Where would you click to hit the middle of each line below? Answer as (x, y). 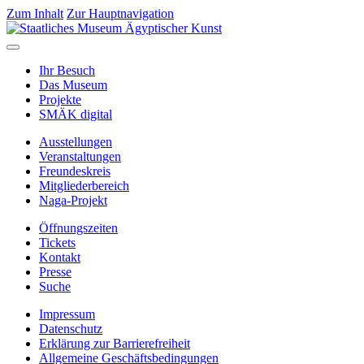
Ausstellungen (76, 142)
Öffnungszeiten (78, 228)
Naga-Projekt (73, 200)
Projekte (60, 100)
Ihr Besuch (67, 70)
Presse (55, 272)
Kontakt (60, 257)
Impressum (67, 314)
